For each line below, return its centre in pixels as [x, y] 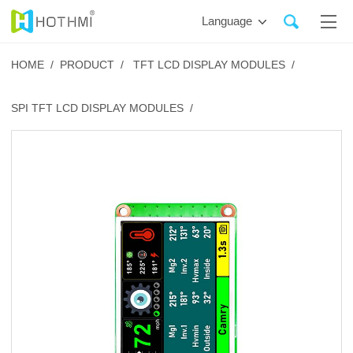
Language [227, 21]
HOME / [32, 65]
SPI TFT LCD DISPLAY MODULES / [102, 109]
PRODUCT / [91, 65]
